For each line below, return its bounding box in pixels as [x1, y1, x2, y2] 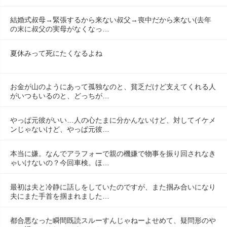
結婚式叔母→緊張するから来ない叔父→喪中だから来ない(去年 [10, 15, 211, 24]
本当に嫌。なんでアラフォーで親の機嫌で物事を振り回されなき [10, 149, 216, 158]
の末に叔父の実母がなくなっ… [10, 24, 109, 33]
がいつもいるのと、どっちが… [10, 91, 109, 100]
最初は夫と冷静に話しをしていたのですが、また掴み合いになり [10, 182, 216, 191]
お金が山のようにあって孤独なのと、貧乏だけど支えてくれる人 [10, 82, 216, 91]
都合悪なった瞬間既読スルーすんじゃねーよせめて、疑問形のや [10, 216, 216, 224]
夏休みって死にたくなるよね [10, 49, 102, 57]
